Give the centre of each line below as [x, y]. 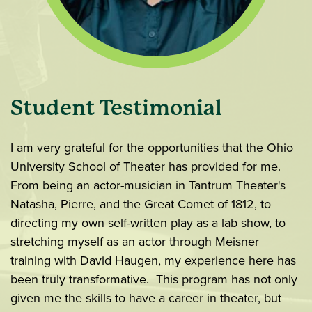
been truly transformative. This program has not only [154, 280]
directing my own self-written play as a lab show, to [148, 223]
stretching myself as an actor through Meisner [135, 242]
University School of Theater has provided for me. [147, 167]
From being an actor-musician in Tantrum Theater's [148, 186]
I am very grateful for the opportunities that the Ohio [152, 148]
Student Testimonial [116, 108]
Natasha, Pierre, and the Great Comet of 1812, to [141, 204]
